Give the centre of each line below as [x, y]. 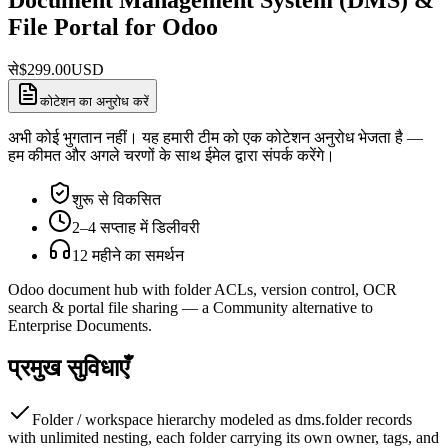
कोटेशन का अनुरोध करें [94, 101]
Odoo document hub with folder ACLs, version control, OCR [202, 289]
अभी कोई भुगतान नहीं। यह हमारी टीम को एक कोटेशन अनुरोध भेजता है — [215, 137]
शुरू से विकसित [116, 199]
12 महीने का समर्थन [128, 255]
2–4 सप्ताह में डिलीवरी [136, 227]
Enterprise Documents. [80, 325]
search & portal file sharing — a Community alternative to [190, 307]
